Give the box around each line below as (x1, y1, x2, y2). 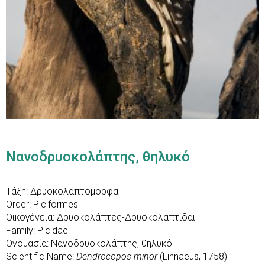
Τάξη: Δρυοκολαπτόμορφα (6, 186, 118, 198)
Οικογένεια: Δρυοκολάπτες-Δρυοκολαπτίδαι (6, 212, 195, 224)
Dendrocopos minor (76, 251, 160, 263)
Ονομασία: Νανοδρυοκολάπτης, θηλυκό (6, 238, 172, 250)
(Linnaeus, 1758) (160, 251, 227, 263)
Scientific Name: (6, 251, 76, 263)
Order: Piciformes (6, 199, 78, 211)
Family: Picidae (6, 225, 68, 237)
